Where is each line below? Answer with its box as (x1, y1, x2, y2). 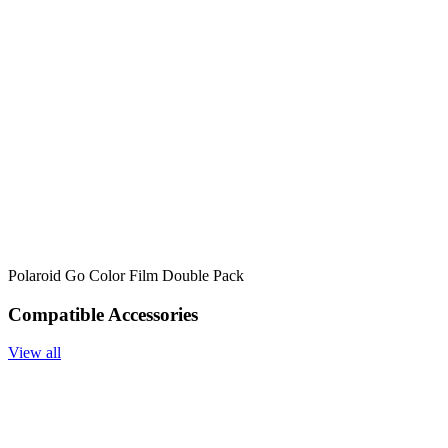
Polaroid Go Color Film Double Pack (8, 266, 244, 284)
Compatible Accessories (8, 303, 198, 325)
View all (8, 344, 61, 362)
